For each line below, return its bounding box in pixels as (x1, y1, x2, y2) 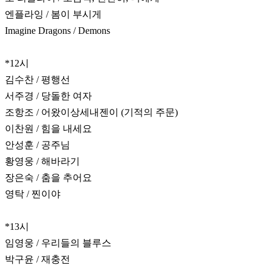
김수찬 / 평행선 (5, 74, 70, 85)
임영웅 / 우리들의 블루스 (5, 238, 111, 249)
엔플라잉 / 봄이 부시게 (5, 9, 102, 20)
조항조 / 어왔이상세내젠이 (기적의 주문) (5, 107, 178, 118)
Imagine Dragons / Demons (5, 25, 110, 36)
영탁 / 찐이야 (5, 189, 60, 200)
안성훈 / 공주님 (5, 140, 70, 151)
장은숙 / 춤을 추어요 (5, 172, 92, 183)
